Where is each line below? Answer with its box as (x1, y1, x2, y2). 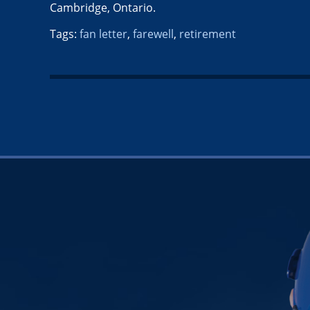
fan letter (80, 26, 127, 42)
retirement (179, 26, 236, 42)
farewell (133, 26, 174, 42)
